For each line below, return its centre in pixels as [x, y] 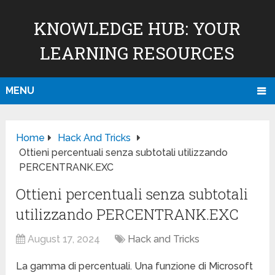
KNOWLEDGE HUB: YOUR [137, 29]
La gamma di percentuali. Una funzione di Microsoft [135, 266]
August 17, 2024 [64, 239]
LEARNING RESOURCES [137, 53]
